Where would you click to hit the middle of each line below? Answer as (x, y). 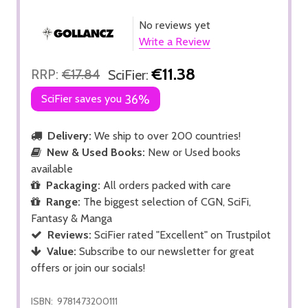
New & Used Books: (96, 152)
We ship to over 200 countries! (166, 135)
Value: (62, 251)
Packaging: (73, 185)
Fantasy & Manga (71, 218)
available (52, 168)
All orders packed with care (166, 185)
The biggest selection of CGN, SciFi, (166, 201)
